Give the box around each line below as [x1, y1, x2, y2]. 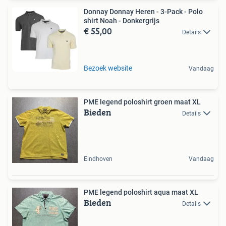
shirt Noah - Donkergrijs [84, 16, 159, 25]
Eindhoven [84, 155, 112, 162]
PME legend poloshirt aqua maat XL [84, 188, 198, 196]
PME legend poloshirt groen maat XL [84, 97, 201, 106]
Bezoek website [84, 64, 132, 72]
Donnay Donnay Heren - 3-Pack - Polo [84, 7, 203, 16]
